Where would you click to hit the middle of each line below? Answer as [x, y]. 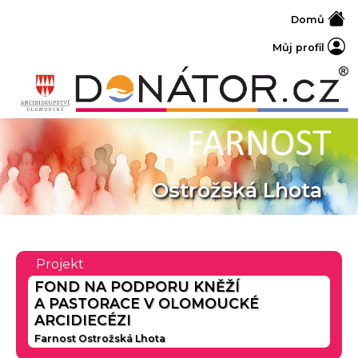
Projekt [60, 265]
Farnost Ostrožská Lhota [100, 339]
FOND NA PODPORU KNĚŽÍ [137, 287]
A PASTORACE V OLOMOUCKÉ [147, 304]
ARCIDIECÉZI [83, 320]
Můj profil [300, 47]
